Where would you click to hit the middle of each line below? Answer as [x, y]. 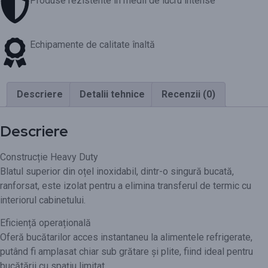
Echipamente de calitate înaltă [92, 44]
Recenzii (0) [188, 94]
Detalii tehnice [112, 94]
